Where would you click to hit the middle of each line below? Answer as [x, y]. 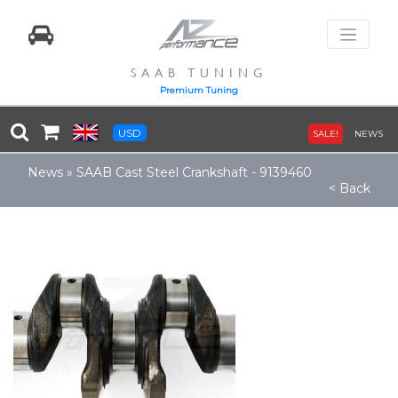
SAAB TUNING [199, 72]
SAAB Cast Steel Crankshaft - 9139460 [194, 172]
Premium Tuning [199, 90]
